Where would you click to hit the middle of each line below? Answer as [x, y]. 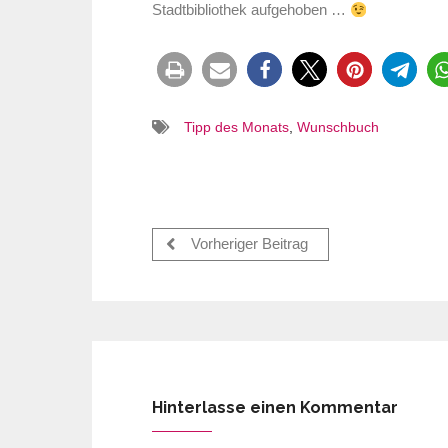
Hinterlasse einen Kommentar [275, 408]
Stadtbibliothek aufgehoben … [251, 10]
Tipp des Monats [236, 128]
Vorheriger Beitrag [247, 244]
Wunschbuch [338, 128]
